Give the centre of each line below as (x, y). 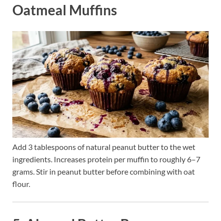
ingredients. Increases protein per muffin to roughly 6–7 (106, 159)
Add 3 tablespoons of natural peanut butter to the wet (104, 147)
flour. (21, 184)
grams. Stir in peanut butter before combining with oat (104, 172)
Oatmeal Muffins (65, 10)
